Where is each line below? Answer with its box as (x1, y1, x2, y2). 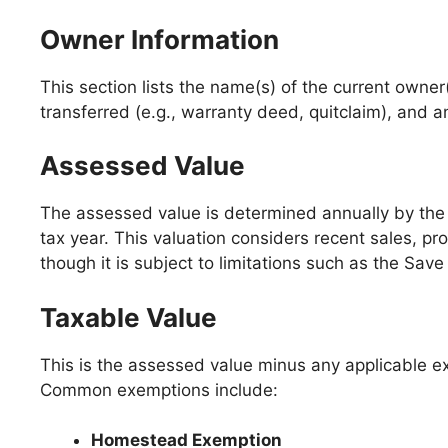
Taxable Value (40, 301, 217, 333)
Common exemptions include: (40, 379, 278, 400)
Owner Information (40, 23, 279, 55)
